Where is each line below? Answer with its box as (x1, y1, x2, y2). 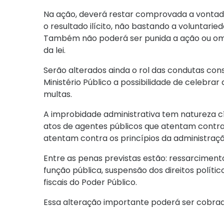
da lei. (43, 44, 65, 56)
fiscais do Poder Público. (43, 176, 137, 188)
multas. (43, 88, 72, 100)
